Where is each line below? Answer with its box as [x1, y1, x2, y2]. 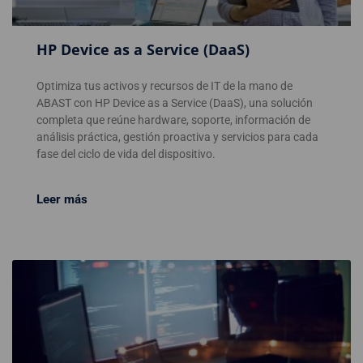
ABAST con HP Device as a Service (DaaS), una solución [36, 96, 313, 110]
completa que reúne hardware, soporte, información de [36, 113, 310, 127]
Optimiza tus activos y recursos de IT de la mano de [36, 79, 293, 93]
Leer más [36, 192, 88, 207]
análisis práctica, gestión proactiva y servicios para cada [36, 130, 318, 144]
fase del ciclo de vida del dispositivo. [36, 147, 216, 161]
